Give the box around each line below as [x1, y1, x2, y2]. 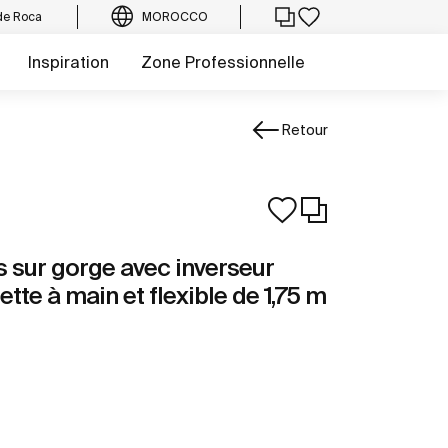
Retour [281, 121, 328, 138]
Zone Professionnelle [141, 53, 305, 71]
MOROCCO [142, 10, 208, 23]
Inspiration [28, 53, 109, 71]
